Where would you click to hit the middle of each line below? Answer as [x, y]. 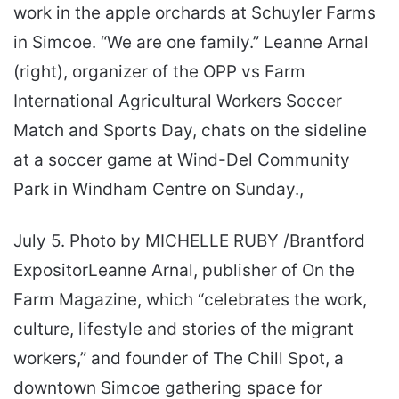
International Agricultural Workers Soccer [178, 101]
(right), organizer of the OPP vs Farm [159, 71]
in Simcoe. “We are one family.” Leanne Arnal [191, 42]
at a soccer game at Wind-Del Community [182, 159]
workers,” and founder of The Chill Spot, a [179, 358]
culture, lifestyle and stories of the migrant [183, 329]
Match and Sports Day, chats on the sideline [190, 130]
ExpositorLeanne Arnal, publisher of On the [184, 270]
